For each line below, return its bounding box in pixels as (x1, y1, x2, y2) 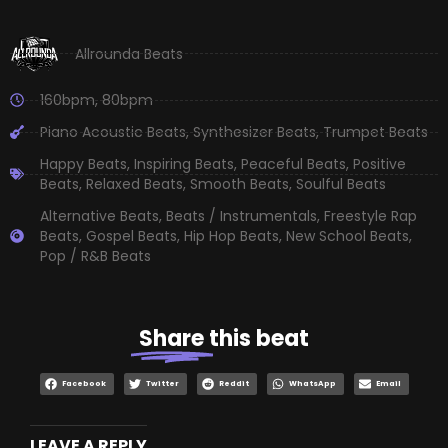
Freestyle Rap (324, 206, 417, 227)
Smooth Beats (190, 174, 289, 195)
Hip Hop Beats (184, 226, 279, 247)
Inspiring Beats (134, 154, 234, 175)
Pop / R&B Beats (40, 246, 151, 267)
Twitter (146, 378, 179, 390)
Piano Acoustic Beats (40, 122, 186, 143)
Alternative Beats (40, 206, 159, 227)
